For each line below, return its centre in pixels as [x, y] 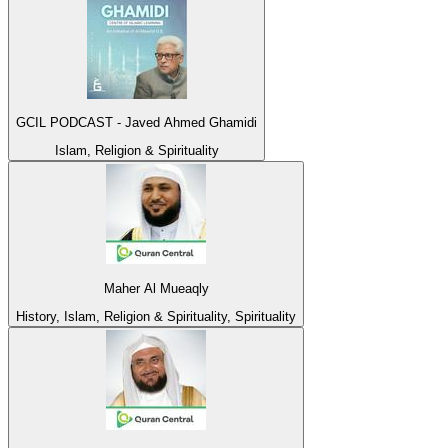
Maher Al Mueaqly [156, 288]
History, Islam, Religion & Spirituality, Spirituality [156, 316]
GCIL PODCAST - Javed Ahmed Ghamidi [136, 122]
